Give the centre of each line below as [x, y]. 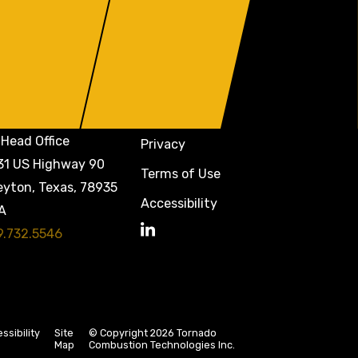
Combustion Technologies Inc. [162, 345]
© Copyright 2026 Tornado [153, 333]
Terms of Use [181, 174]
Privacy [163, 144]
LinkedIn [165, 237]
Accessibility [179, 203]
